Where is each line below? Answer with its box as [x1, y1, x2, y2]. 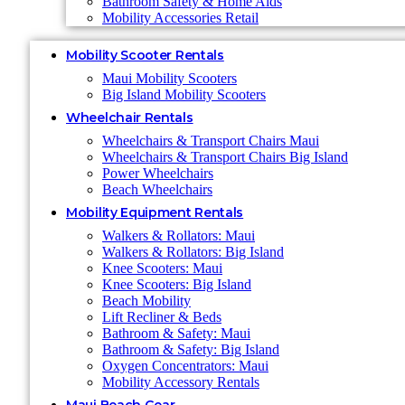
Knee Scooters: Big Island [102, 277, 251, 292]
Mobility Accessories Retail [102, 10, 259, 25]
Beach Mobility [102, 293, 191, 308]
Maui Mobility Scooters [102, 71, 237, 86]
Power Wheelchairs [102, 165, 213, 181]
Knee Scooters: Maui [102, 260, 222, 276]
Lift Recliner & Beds [102, 309, 221, 325]
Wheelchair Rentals [66, 109, 193, 126]
